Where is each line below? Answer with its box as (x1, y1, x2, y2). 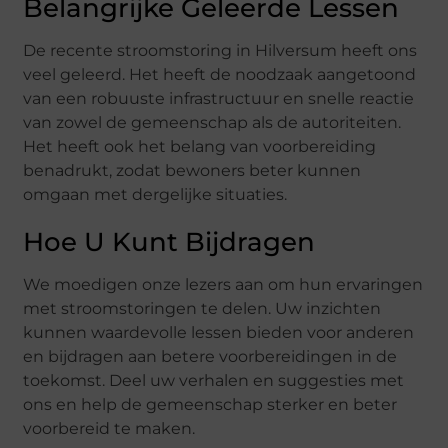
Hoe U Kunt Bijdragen (23, 225, 316, 258)
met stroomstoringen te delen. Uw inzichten (23, 298, 382, 318)
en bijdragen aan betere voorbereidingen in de (23, 346, 398, 366)
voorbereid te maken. (23, 418, 196, 438)
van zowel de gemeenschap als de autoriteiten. (23, 112, 402, 132)
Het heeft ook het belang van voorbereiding (23, 136, 377, 156)
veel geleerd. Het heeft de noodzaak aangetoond (23, 64, 417, 84)
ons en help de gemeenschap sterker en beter (23, 394, 398, 414)
